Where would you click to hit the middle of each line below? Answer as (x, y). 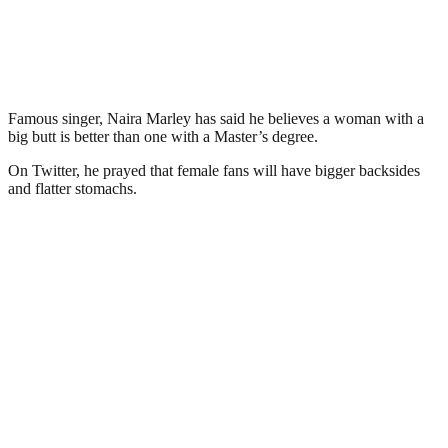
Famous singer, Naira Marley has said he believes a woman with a (216, 118)
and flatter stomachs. (72, 188)
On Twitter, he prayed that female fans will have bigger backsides (214, 170)
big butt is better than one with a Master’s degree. (163, 136)
